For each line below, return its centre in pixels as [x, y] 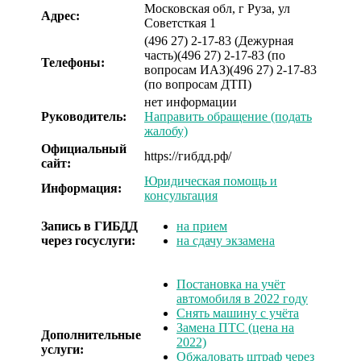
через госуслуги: [88, 240]
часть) [161, 55]
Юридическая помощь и [211, 180]
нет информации [191, 102]
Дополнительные [91, 334]
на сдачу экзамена [226, 240]
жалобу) [166, 131]
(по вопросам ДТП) [198, 84]
